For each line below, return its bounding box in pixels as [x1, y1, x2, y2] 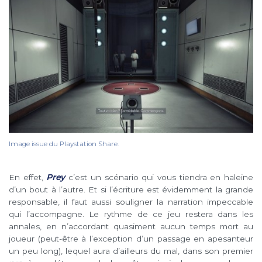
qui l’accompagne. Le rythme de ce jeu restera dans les [9, 209, 253, 219]
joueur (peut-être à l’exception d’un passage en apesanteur [9, 233, 253, 243]
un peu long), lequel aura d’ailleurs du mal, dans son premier [9, 246, 253, 256]
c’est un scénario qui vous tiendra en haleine [65, 172, 254, 182]
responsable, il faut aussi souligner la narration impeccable [9, 196, 253, 206]
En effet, [9, 172, 47, 182]
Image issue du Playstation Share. [9, 139, 119, 148]
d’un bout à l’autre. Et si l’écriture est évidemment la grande [9, 184, 253, 194]
